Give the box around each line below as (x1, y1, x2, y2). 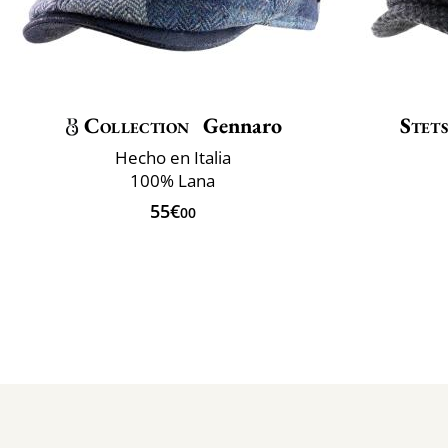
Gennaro (198, 110, 282, 140)
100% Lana (130, 168, 215, 192)
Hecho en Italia (114, 145, 231, 169)
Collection (84, 110, 189, 140)
